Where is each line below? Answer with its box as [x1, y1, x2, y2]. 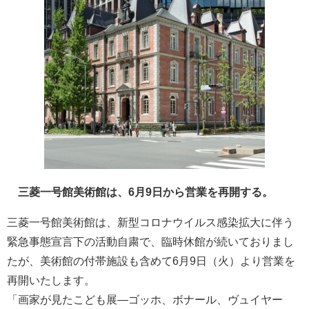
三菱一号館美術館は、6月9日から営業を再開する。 [7, 186, 273, 199]
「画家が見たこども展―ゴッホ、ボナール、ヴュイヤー [7, 294, 283, 306]
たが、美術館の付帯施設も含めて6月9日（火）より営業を [7, 255, 295, 268]
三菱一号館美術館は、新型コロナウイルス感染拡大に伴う [7, 217, 294, 229]
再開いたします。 [7, 275, 95, 287]
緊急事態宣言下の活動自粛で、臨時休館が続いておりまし [7, 236, 294, 248]
